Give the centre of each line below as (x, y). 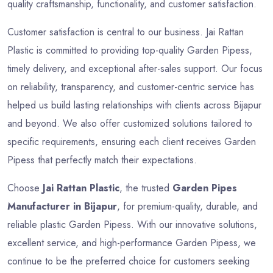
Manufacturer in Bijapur (62, 206)
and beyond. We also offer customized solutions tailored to (130, 123)
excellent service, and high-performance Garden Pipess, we (132, 243)
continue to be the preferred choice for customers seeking (129, 261)
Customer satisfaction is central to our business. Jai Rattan (126, 32)
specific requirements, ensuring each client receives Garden (132, 141)
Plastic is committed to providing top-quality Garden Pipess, (130, 50)
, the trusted (146, 188)
